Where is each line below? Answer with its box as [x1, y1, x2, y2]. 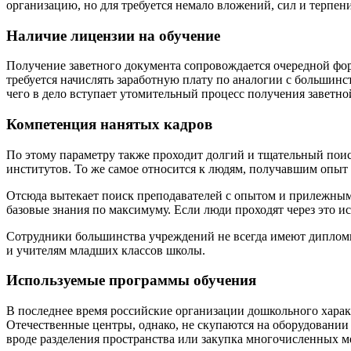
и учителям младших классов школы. [6, 243, 205, 257]
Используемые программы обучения [6, 272, 256, 289]
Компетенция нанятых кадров [6, 115, 212, 132]
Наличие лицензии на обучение [6, 27, 220, 44]
